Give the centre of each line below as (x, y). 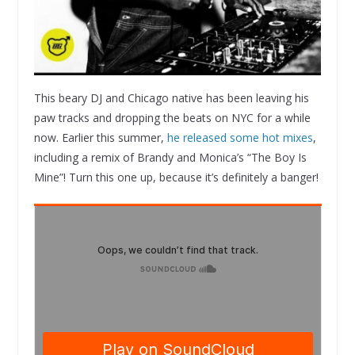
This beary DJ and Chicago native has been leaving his (171, 97)
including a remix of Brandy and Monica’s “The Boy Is (170, 157)
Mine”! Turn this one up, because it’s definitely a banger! (176, 177)
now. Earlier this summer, (100, 137)
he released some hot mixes (240, 137)
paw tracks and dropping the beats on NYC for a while (172, 117)
